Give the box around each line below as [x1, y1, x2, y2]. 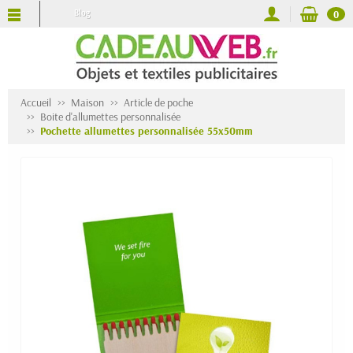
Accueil [20, 95, 51, 110]
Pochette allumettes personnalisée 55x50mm [40, 124, 253, 138]
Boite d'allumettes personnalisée [40, 110, 180, 124]
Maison [71, 95, 104, 110]
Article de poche [124, 95, 193, 110]
